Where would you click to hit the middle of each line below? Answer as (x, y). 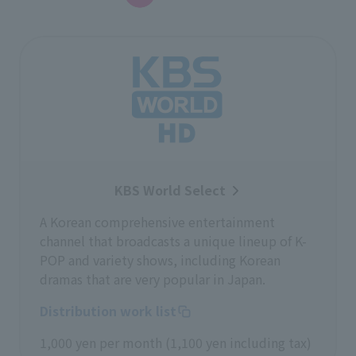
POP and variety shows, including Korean (160, 260)
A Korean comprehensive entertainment (157, 222)
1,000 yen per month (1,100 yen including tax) (176, 342)
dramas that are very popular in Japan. (153, 279)
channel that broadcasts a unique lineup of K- (173, 241)
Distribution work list (108, 311)
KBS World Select (170, 190)
